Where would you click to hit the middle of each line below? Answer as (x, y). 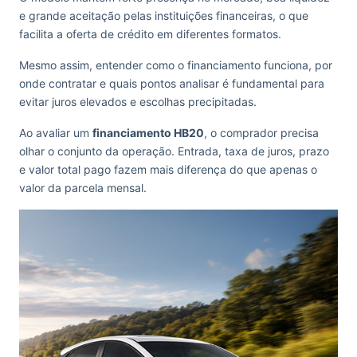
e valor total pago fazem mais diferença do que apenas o (168, 169)
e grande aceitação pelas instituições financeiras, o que (164, 16)
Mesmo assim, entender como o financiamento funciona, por (176, 65)
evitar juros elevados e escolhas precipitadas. (138, 102)
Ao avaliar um (56, 133)
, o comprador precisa (261, 133)
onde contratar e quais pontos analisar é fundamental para (172, 83)
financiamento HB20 (148, 133)
